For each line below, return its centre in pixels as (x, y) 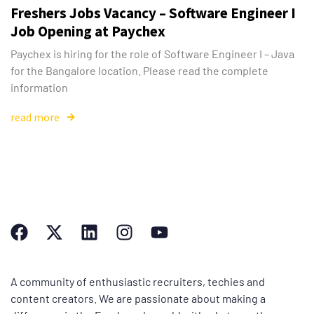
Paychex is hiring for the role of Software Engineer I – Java (152, 53)
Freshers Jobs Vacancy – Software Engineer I (153, 13)
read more (35, 117)
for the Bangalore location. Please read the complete (139, 70)
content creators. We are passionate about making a (138, 298)
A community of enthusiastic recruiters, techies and (138, 281)
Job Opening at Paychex (88, 31)
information (39, 87)
